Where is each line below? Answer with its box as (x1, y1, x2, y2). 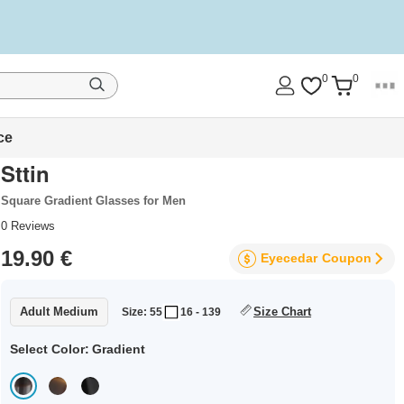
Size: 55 (122, 306, 163, 318)
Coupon (322, 251, 372, 265)
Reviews (7, 218, 56, 233)
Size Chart (253, 305, 312, 318)
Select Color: (10, 342, 90, 356)
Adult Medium (20, 305, 99, 318)
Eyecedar (261, 251, 317, 265)
